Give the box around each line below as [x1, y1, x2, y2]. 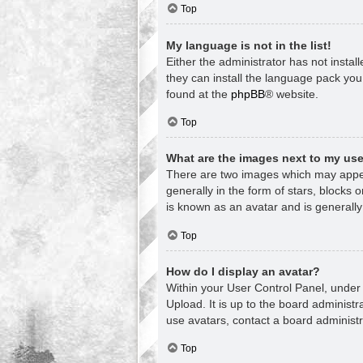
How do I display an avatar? [166, 264, 320, 278]
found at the [166, 87, 231, 100]
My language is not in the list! [166, 38, 331, 52]
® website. [265, 87, 318, 100]
